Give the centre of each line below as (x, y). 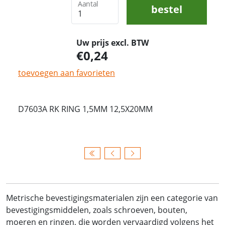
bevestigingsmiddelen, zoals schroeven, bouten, (97, 210)
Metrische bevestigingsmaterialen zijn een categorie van (112, 198)
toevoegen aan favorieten (67, 73)
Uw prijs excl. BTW (113, 42)
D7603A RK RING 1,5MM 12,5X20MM (85, 109)
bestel (167, 9)
